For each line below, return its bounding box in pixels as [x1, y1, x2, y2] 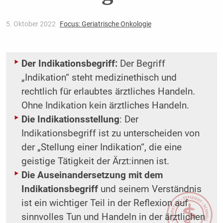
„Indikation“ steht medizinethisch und [21, 72, 177, 84]
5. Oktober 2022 [5, 20, 57, 28]
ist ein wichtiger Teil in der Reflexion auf [21, 198, 188, 209]
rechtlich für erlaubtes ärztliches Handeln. [21, 86, 195, 98]
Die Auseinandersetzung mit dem [21, 170, 163, 181]
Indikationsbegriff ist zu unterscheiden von [21, 128, 200, 139]
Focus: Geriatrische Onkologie [59, 20, 151, 28]
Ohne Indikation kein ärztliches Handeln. [21, 100, 189, 111]
